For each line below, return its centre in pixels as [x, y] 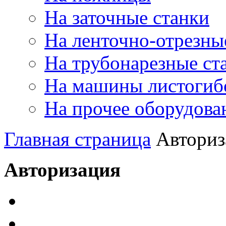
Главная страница [77, 139]
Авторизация [62, 169]
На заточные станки [127, 17]
